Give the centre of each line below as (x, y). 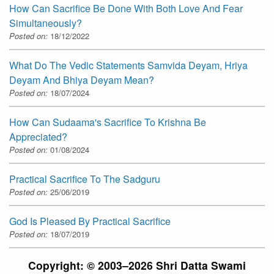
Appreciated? (38, 136)
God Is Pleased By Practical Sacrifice (90, 221)
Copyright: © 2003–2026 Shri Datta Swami (137, 265)
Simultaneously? (46, 23)
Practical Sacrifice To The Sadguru (85, 179)
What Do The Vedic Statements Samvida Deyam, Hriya (128, 65)
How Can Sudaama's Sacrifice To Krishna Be (108, 122)
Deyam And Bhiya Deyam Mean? (82, 80)
